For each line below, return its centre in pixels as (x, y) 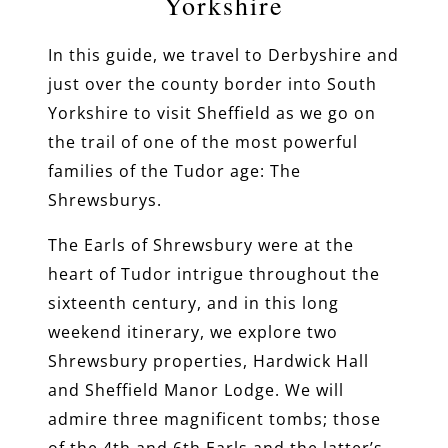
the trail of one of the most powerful (203, 141)
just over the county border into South (212, 83)
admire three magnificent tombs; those (214, 418)
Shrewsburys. (107, 199)
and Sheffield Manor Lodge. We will (196, 389)
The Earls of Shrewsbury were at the (201, 244)
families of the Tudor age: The (174, 170)
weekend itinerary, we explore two (193, 331)
